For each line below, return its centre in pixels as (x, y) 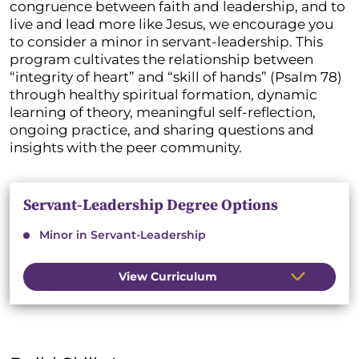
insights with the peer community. (126, 147)
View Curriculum (168, 276)
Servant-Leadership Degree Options (151, 204)
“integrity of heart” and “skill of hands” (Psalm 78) (176, 77)
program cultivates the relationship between (161, 59)
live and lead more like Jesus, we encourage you (171, 24)
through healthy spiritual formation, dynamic (163, 94)
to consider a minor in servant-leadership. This (166, 41)
